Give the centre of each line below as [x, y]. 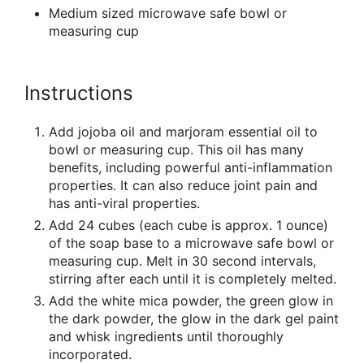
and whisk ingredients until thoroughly [166, 336]
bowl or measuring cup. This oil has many [176, 149]
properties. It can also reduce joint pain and [183, 185]
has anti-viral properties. [124, 203]
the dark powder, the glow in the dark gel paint [194, 318]
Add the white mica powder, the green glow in [191, 301]
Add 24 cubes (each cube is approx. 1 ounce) [188, 225]
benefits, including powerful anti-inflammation [191, 167]
